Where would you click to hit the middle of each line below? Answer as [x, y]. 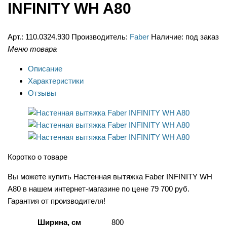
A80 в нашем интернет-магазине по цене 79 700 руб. [99, 189]
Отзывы [42, 93]
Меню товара [32, 49]
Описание [45, 69]
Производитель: [100, 37]
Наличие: [167, 37]
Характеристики [56, 81]
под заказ [202, 37]
